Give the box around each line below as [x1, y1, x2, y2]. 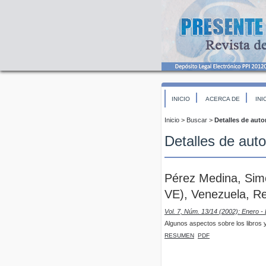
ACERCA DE [205, 96, 240, 102]
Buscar [186, 116, 207, 124]
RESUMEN [164, 232, 194, 239]
